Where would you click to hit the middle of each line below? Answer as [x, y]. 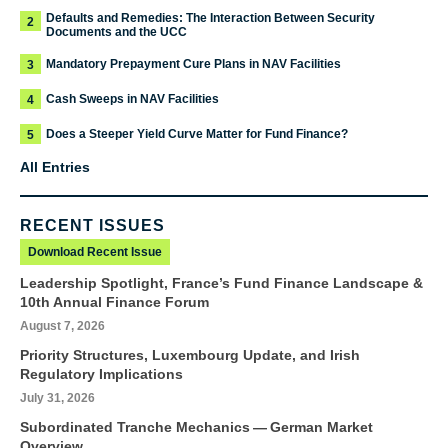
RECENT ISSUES [92, 226]
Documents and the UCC [116, 32]
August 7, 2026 [62, 326]
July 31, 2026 [57, 398]
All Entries [55, 167]
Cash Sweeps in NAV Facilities [132, 99]
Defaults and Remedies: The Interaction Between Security [210, 18]
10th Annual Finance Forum [114, 302]
